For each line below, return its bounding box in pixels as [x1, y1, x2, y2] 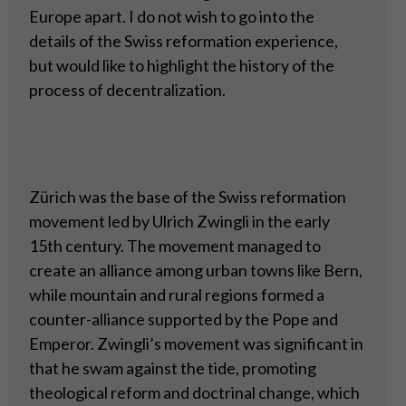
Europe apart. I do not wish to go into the [29, 6, 314, 27]
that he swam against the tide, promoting [29, 358, 316, 379]
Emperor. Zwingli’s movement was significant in [29, 333, 363, 354]
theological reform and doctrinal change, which [29, 382, 360, 403]
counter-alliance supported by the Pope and [29, 309, 338, 330]
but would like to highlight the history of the [29, 55, 334, 76]
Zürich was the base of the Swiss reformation [29, 187, 346, 208]
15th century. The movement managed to [29, 236, 321, 256]
